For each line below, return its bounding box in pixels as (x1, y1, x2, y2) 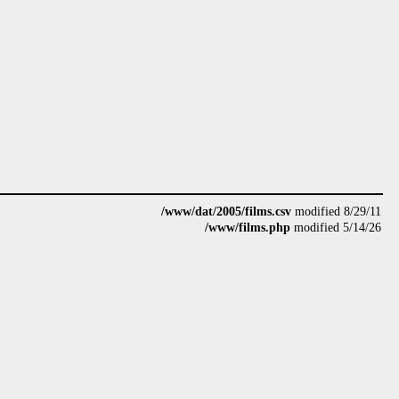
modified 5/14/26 (290, 221, 381, 234)
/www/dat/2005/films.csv (161, 205, 291, 218)
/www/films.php (205, 221, 290, 234)
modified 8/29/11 (291, 205, 381, 218)
